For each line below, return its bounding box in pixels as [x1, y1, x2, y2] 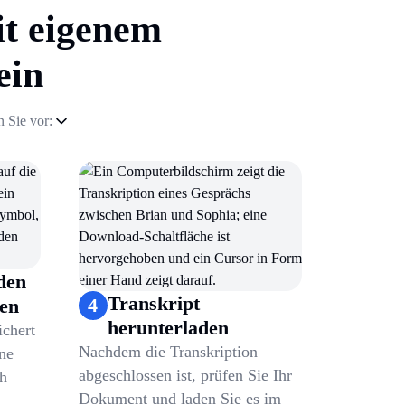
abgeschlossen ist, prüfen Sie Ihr [78, 366, 292, 385]
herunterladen [107, 316, 229, 340]
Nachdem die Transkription [78, 343, 258, 362]
